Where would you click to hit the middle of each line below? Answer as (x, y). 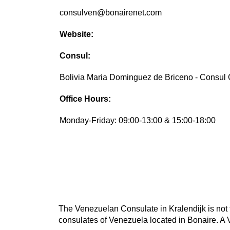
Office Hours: (85, 99)
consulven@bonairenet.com (111, 13)
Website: (77, 34)
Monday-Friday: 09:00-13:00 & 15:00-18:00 (138, 121)
